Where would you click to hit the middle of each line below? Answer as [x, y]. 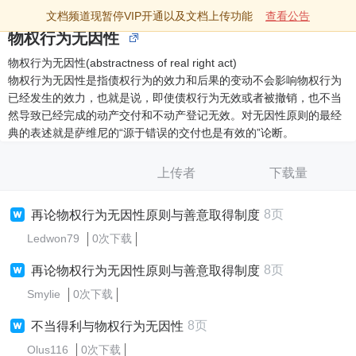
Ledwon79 [53, 238]
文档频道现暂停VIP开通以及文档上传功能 [149, 16]
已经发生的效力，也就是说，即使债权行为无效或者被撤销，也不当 [175, 98]
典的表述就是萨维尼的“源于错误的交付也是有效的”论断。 [151, 133]
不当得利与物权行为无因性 [107, 326]
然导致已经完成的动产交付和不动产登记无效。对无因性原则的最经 [175, 115]
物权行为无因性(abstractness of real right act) [122, 63]
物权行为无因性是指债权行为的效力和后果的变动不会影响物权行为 [175, 80]
